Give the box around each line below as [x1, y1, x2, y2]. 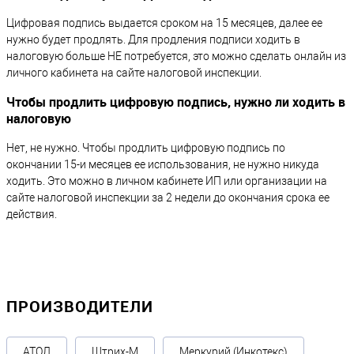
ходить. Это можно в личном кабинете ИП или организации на [6, 175, 327, 188]
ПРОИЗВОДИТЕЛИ [6, 296, 153, 318]
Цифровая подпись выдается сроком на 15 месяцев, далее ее [6, 17, 322, 30]
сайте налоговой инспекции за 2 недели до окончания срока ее [6, 191, 330, 205]
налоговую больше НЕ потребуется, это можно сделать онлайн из [6, 50, 346, 63]
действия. [6, 208, 57, 221]
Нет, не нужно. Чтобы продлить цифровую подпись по [6, 141, 285, 155]
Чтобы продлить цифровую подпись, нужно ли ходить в [6, 93, 345, 111]
